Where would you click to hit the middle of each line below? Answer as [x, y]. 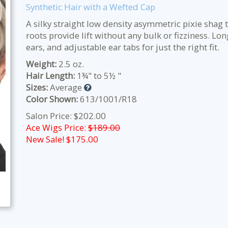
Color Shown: [52, 99]
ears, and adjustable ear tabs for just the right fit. [123, 47]
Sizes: [37, 87]
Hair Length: [50, 76]
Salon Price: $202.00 [66, 116]
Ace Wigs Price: [57, 127]
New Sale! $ [48, 139]
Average [66, 87]
